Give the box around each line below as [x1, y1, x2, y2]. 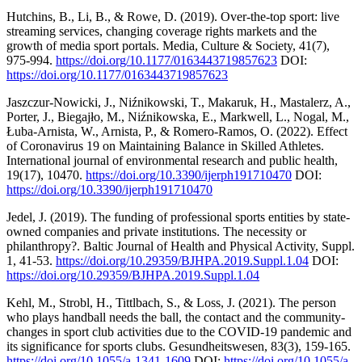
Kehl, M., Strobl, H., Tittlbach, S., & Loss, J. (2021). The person [6, 295, 336, 309]
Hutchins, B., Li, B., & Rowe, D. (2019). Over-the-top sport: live [6, 9, 339, 23]
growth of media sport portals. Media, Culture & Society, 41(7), [6, 38, 330, 53]
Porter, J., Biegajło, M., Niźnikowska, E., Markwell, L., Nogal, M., [6, 109, 349, 124]
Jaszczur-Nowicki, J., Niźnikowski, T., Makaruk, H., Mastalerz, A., [6, 95, 351, 109]
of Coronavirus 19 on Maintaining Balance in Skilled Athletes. [6, 138, 324, 153]
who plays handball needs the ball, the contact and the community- [6, 309, 345, 324]
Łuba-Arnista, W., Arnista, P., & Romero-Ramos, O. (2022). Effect [6, 124, 347, 138]
